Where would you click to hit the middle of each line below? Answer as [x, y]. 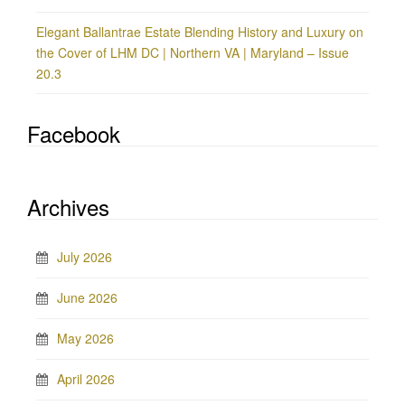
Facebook [74, 133]
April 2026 [86, 379]
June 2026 [87, 297]
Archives [68, 207]
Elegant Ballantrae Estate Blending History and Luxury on [200, 32]
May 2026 [85, 338]
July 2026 [85, 257]
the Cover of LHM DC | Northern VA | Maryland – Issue [193, 52]
